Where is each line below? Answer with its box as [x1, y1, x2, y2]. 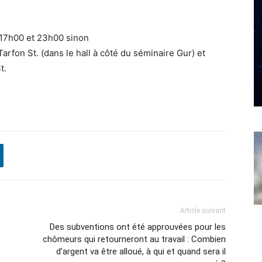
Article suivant [180, 206, 226, 215]
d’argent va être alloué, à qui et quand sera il [56, 246, 226, 257]
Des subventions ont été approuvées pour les [50, 222, 226, 232]
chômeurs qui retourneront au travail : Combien [43, 234, 226, 244]
